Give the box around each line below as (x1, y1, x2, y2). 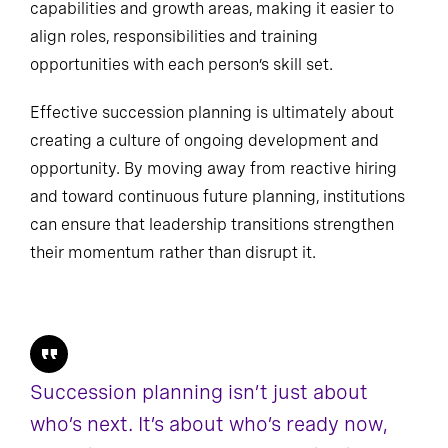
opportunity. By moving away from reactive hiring (30, 159, 397, 179)
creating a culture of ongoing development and (30, 131, 379, 151)
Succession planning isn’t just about (30, 380, 368, 405)
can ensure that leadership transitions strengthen (30, 215, 394, 235)
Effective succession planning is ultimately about (30, 103, 394, 123)
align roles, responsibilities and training (30, 27, 318, 47)
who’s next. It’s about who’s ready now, (30, 412, 387, 437)
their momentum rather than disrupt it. (30, 243, 316, 263)
